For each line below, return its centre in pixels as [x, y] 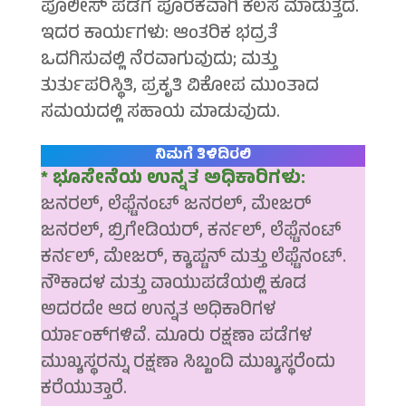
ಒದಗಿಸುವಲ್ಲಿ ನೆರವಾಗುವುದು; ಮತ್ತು [159, 62]
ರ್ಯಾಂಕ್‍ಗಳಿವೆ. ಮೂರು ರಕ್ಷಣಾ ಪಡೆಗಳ [176, 338]
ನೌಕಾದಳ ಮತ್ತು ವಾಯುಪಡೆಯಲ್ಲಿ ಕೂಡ [173, 285]
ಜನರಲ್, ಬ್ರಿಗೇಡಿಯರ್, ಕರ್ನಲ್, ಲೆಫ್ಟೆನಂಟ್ [191, 233]
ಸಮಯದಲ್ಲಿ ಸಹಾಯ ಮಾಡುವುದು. [160, 114]
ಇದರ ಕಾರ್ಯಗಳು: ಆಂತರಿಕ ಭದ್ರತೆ [159, 35]
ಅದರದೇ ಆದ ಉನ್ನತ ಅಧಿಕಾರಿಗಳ [158, 312]
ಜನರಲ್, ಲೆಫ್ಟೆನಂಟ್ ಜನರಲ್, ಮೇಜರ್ [176, 207]
